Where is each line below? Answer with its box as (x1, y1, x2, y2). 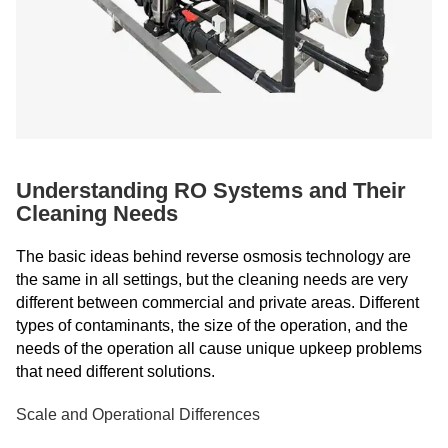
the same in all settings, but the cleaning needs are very (16, 271, 408, 288)
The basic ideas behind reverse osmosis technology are (16, 248, 411, 265)
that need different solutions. (16, 363, 215, 380)
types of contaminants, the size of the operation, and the (16, 317, 408, 334)
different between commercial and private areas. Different (16, 294, 419, 311)
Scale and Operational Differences (16, 406, 260, 423)
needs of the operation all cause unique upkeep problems (16, 340, 422, 357)
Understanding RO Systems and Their (16, 178, 406, 203)
